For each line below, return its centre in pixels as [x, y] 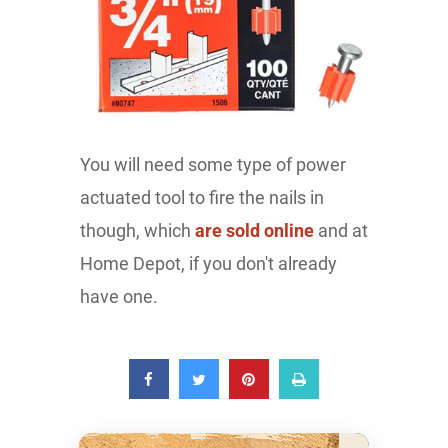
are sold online [254, 230]
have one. [119, 296]
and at [341, 230]
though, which [137, 230]
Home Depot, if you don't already [208, 263]
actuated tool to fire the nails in [202, 197]
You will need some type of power [213, 164]
